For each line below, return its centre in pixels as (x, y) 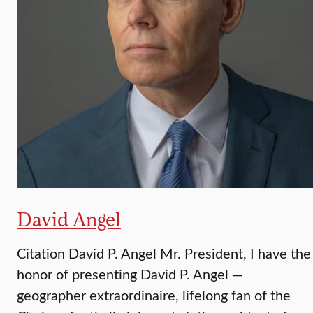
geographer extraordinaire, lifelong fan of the (154, 295)
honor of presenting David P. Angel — (130, 274)
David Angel (69, 219)
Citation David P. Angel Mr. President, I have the (164, 253)
